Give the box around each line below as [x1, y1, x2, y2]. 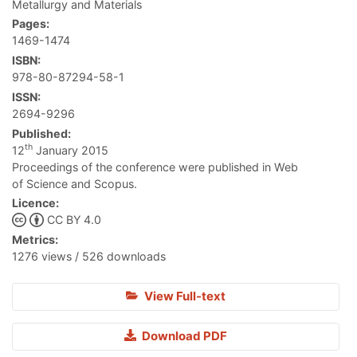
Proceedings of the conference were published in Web [12, 159, 298, 174]
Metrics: [12, 233, 58, 247]
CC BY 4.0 [46, 213, 101, 227]
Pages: [12, 17, 49, 31]
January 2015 [33, 143, 108, 157]
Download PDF [139, 328, 227, 344]
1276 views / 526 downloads [12, 249, 166, 264]
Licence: [12, 196, 59, 210]
